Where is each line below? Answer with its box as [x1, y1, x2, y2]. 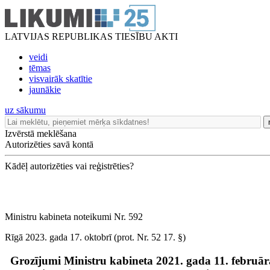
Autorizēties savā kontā [5, 139, 93, 149]
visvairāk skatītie [29, 74, 92, 84]
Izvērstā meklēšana [5, 128, 77, 139]
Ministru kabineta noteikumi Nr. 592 [5, 212, 143, 222]
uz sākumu [5, 105, 46, 115]
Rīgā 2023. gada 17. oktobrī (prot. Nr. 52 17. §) [5, 232, 186, 242]
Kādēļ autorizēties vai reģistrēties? [5, 161, 134, 171]
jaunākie [29, 84, 61, 95]
